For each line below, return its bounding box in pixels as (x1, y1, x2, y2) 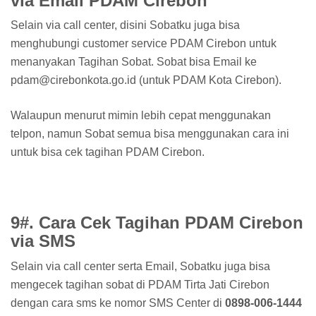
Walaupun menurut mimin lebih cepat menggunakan (11, 109, 271, 122)
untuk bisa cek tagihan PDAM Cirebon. (11, 146, 205, 159)
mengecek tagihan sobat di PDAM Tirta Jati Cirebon (11, 278, 269, 291)
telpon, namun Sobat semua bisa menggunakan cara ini (11, 128, 289, 140)
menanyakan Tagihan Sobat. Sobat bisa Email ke (11, 56, 257, 68)
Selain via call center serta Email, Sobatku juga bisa (11, 260, 270, 272)
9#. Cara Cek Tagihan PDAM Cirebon (11, 213, 303, 233)
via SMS (11, 231, 80, 251)
